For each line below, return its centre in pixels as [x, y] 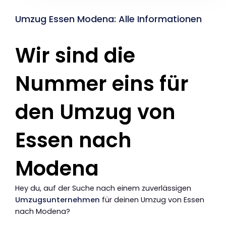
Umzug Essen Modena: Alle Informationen [108, 19]
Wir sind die [75, 55]
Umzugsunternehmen [58, 200]
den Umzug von [95, 112]
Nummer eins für [102, 83]
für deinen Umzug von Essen [152, 200]
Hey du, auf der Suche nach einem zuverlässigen [103, 188]
